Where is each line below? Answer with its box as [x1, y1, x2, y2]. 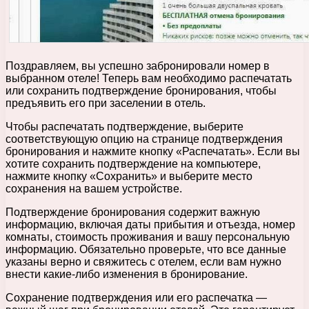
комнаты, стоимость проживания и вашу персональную [6, 230, 290, 243]
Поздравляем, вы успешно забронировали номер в [6, 59, 270, 72]
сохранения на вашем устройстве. [6, 182, 182, 195]
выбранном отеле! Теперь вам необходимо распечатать [6, 72, 292, 84]
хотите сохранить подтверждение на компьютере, [6, 157, 261, 170]
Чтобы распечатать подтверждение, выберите [6, 120, 243, 132]
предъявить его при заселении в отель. [6, 97, 206, 109]
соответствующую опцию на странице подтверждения [6, 132, 283, 145]
